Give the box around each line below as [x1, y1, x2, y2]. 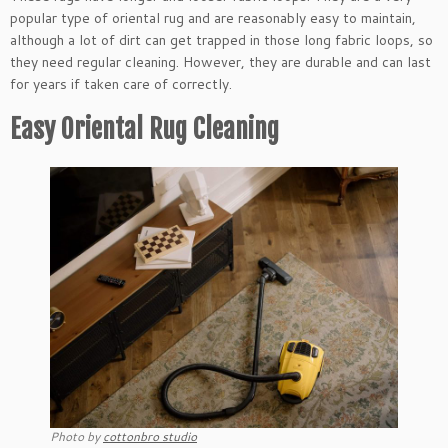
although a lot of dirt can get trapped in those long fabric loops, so [10, 29, 433, 50]
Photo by [50, 427, 103, 445]
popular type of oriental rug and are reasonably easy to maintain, [10, 7, 416, 28]
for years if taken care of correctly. [10, 73, 236, 94]
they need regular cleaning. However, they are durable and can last [10, 51, 431, 72]
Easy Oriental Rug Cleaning [10, 112, 279, 145]
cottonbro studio [103, 427, 197, 445]
